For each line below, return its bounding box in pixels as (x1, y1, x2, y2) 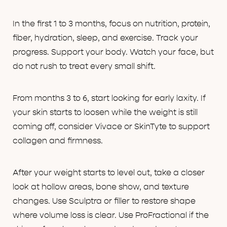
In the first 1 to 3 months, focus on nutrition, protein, (13, 19, 210, 29)
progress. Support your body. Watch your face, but (13, 48, 214, 57)
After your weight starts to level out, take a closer (13, 168, 205, 178)
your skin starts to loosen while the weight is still (13, 108, 198, 118)
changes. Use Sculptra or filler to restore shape (13, 197, 196, 206)
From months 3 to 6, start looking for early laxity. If (13, 94, 206, 103)
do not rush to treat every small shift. (13, 62, 156, 71)
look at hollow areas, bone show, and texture (13, 182, 189, 192)
